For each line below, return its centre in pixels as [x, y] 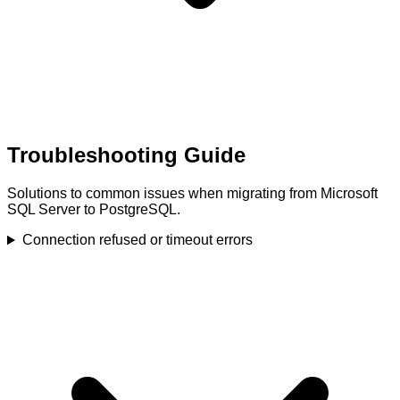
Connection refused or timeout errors [137, 240]
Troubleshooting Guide [126, 155]
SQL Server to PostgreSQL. [94, 210]
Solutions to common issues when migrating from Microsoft [192, 194]
